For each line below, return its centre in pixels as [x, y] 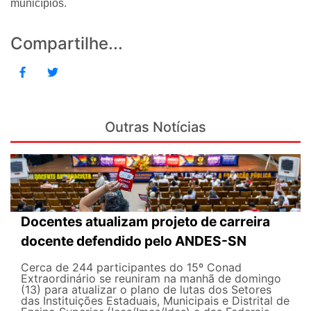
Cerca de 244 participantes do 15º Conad [131, 268]
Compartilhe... [67, 43]
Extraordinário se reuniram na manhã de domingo [151, 279]
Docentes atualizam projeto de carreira [145, 222]
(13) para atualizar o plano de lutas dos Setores [146, 290]
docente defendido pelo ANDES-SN [134, 241]
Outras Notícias [155, 127]
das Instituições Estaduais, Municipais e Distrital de [155, 301]
